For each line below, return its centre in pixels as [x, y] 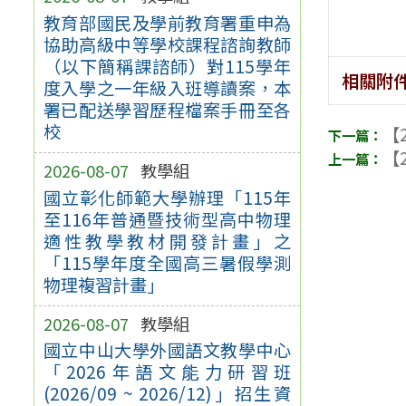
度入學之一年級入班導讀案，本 [167, 87]
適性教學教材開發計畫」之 [167, 241]
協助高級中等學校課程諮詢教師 [167, 44]
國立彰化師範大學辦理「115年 [167, 197]
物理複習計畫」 [103, 284]
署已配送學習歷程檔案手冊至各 [167, 109]
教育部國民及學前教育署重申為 [167, 22]
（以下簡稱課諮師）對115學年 [167, 66]
